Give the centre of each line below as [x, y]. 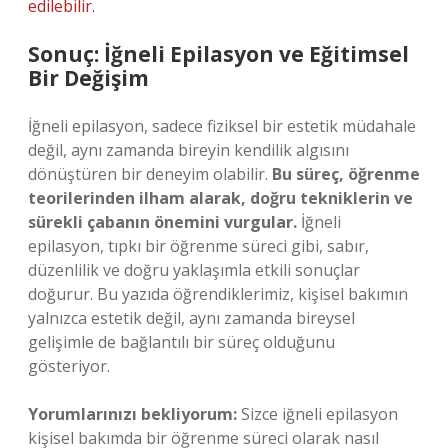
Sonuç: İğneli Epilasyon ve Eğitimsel [218, 54]
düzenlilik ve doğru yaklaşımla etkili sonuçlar [194, 270]
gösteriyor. [69, 366]
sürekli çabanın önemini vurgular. [162, 222]
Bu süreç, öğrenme [346, 174]
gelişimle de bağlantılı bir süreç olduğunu [181, 342]
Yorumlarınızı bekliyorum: [132, 414]
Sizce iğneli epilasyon [317, 414]
